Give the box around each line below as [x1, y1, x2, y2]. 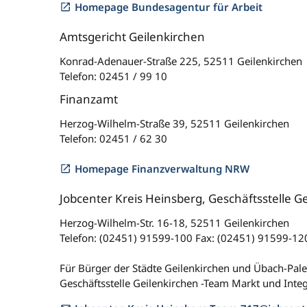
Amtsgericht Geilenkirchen [60, 29, 205, 45]
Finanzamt [60, 91, 118, 107]
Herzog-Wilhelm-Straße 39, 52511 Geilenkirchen [60, 116, 289, 130]
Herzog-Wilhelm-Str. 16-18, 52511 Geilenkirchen [60, 216, 289, 230]
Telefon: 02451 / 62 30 [60, 132, 167, 145]
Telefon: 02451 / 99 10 [60, 69, 167, 83]
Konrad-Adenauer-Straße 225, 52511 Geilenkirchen [60, 54, 302, 68]
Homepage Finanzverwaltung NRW [75, 162, 249, 175]
